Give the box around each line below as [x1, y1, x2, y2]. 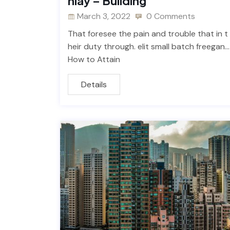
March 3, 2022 [77, 11, 130, 22]
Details [81, 79, 107, 90]
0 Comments [144, 11, 195, 22]
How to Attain [68, 54, 120, 65]
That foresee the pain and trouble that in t [68, 28, 228, 40]
